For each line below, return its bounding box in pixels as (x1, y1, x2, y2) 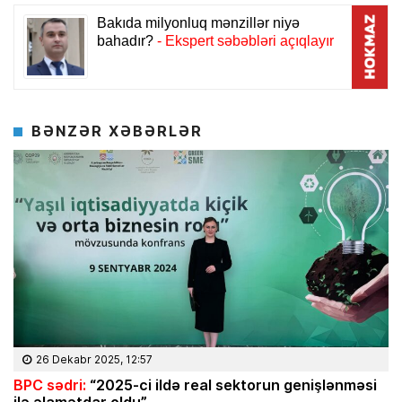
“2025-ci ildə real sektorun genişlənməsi (86, 373, 377, 395)
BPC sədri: (13, 373, 86, 395)
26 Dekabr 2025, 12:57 (36, 351, 153, 367)
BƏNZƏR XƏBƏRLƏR (31, 120, 203, 142)
